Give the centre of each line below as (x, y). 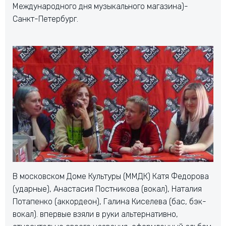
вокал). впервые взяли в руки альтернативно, (95, 214)
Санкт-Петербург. (45, 19)
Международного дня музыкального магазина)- (100, 7)
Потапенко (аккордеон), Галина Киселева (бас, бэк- (109, 201)
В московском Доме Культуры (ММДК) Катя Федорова (111, 176)
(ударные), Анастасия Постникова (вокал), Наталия (107, 189)
